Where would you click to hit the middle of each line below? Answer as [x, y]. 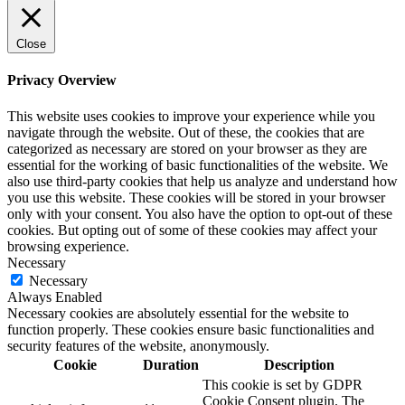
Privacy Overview [62, 80]
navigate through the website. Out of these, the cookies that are [186, 132]
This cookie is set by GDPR [283, 384]
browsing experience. [68, 246]
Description [299, 364]
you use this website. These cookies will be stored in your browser [196, 197]
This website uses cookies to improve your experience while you [191, 116]
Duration [171, 364]
